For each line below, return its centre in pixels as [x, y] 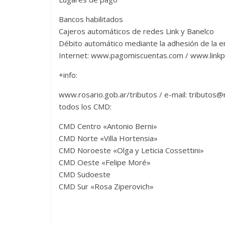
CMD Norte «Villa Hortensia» [108, 138]
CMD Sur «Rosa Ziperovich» [106, 186]
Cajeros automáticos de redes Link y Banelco [136, 31]
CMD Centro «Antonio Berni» [108, 126]
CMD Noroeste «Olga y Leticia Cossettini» [131, 150]
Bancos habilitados [91, 19]
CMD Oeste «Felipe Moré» [105, 162]
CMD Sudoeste [85, 174]
